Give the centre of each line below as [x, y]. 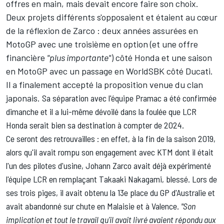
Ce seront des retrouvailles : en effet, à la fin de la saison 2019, [111, 138]
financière [26, 57]
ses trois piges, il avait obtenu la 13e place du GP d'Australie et [110, 192]
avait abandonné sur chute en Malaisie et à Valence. [93, 206]
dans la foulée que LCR [157, 111]
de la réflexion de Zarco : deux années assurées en [102, 30]
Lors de [204, 179]
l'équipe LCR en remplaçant [52, 179]
